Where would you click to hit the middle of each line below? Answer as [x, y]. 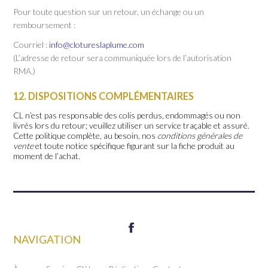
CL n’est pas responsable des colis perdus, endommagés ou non [127, 115]
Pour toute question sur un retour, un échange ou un [109, 12]
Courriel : [31, 44]
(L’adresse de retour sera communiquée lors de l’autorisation [123, 57]
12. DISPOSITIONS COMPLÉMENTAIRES [104, 96]
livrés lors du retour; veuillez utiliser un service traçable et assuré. [132, 125]
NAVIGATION [47, 239]
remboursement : [45, 25]
